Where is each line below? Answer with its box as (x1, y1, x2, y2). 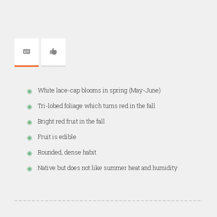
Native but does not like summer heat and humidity (38, 163, 178, 172)
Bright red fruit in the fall (38, 116, 105, 125)
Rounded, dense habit (38, 147, 96, 156)
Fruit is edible (38, 132, 77, 141)
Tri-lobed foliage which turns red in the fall (38, 101, 155, 110)
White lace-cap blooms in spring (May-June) (38, 85, 161, 94)
